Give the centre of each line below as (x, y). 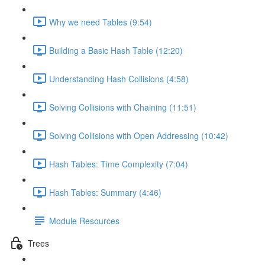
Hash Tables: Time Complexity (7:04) (119, 164)
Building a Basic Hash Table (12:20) (116, 50)
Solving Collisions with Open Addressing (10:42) (139, 135)
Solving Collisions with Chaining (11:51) (123, 107)
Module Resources (84, 220)
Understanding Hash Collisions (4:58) (119, 78)
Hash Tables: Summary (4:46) (105, 192)
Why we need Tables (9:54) (101, 22)
